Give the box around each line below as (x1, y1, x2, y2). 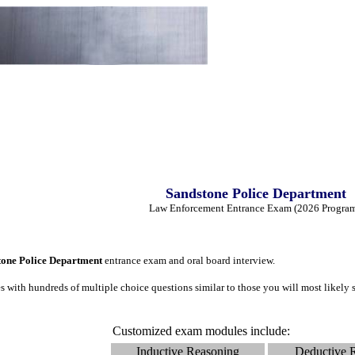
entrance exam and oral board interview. (105, 254, 277, 266)
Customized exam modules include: (112, 323, 290, 338)
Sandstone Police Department (166, 185, 346, 201)
